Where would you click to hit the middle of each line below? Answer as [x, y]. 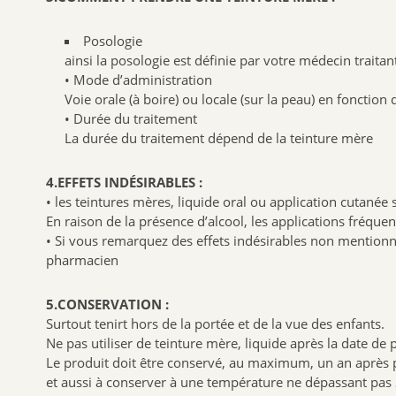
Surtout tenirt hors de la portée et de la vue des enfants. [215, 323]
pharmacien [82, 259]
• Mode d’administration [138, 79]
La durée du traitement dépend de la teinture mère [219, 137]
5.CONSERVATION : [107, 304]
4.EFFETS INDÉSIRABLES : [124, 182]
